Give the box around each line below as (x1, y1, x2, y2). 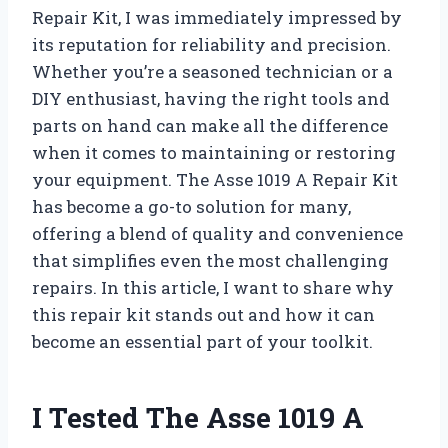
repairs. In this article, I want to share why (32, 276, 394, 300)
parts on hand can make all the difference (32, 114, 388, 138)
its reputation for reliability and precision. (32, 33, 391, 57)
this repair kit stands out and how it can (32, 303, 375, 327)
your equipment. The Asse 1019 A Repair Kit (32, 168, 398, 192)
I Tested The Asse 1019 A (32, 399, 364, 437)
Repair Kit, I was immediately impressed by (32, 6, 402, 30)
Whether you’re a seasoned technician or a (32, 60, 393, 84)
